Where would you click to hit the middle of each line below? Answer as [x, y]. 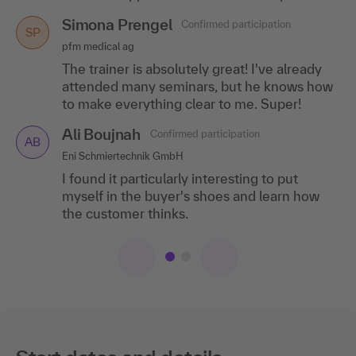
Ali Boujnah [102, 134]
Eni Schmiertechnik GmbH [122, 156]
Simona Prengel [117, 24]
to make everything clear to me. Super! [182, 103]
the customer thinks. [125, 213]
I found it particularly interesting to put [180, 178]
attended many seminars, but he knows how [197, 86]
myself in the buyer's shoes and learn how [191, 195]
